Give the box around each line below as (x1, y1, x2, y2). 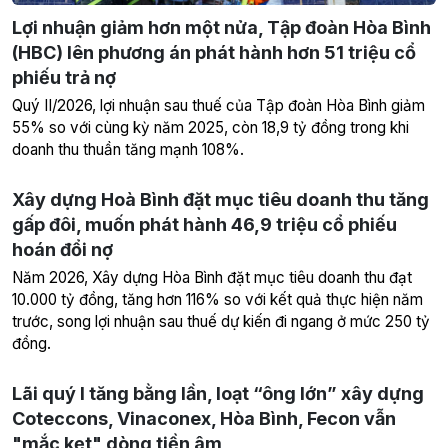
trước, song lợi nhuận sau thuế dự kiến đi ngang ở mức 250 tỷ (12, 311, 430, 331)
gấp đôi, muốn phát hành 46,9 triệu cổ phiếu (12, 213, 397, 235)
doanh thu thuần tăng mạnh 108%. (12, 139, 244, 159)
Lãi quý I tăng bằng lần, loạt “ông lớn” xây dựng (12, 382, 424, 404)
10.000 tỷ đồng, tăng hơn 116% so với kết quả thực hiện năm (12, 289, 423, 309)
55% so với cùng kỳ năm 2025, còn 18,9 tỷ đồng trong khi (12, 117, 409, 137)
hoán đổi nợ (12, 238, 113, 260)
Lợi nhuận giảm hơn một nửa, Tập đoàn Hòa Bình (12, 16, 431, 38)
